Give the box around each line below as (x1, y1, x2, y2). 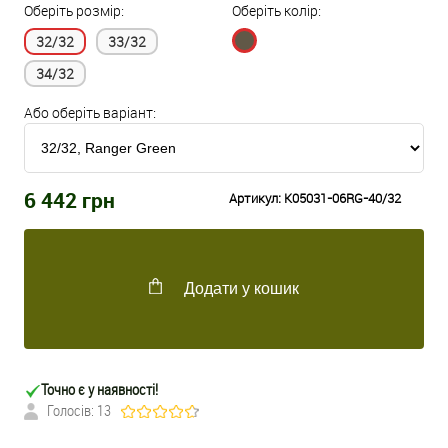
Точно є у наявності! (41, 379, 158, 400)
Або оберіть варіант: (24, 103, 156, 123)
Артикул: (229, 189, 284, 208)
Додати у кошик (184, 280, 299, 298)
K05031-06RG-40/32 (284, 189, 401, 208)
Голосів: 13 (47, 400, 111, 421)
